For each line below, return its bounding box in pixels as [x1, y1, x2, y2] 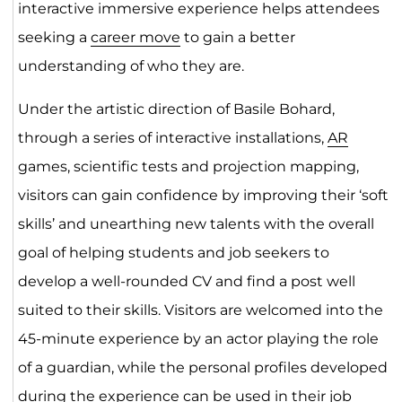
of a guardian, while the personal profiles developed [17, 359, 388, 377]
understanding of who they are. [17, 57, 244, 75]
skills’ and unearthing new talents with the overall [17, 215, 374, 233]
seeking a [17, 29, 91, 47]
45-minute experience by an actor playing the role [17, 330, 379, 348]
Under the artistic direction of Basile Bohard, [17, 100, 335, 118]
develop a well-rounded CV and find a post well [17, 273, 355, 291]
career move [90, 29, 180, 47]
